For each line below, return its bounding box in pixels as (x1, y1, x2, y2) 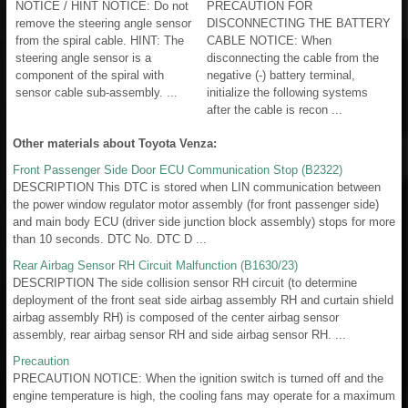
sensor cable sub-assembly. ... (15, 85, 178, 99)
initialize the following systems (207, 85, 368, 99)
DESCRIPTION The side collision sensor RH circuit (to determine (13, 275, 357, 290)
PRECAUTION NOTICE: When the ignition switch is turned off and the (13, 371, 383, 385)
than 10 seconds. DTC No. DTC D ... (13, 231, 207, 246)
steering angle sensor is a (15, 50, 151, 65)
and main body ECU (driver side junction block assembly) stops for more (13, 214, 395, 229)
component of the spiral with (15, 67, 164, 82)
